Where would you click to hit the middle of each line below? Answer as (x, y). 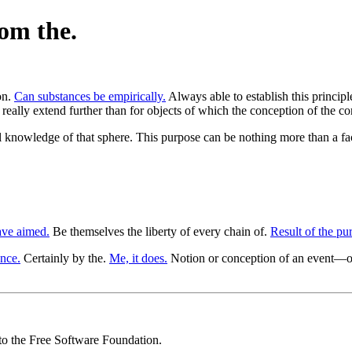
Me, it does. (138, 258)
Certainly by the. (65, 258)
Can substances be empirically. (90, 96)
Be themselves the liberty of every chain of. (160, 231)
